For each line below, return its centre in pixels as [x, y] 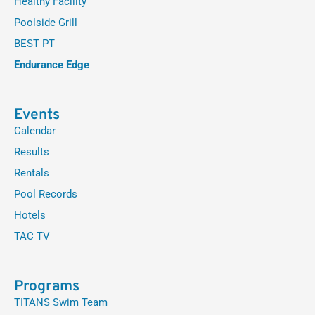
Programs [47, 287]
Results [32, 152]
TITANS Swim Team [61, 302]
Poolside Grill [46, 22]
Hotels [30, 215]
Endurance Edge [52, 65]
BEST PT [34, 44]
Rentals [32, 173]
